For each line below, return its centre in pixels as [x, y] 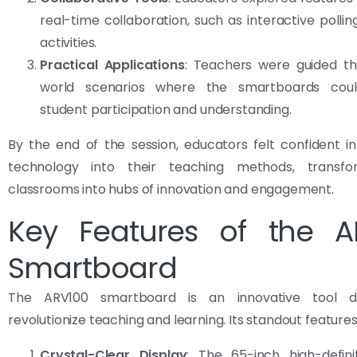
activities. [69, 42]
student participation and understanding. [166, 109]
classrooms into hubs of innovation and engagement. [171, 189]
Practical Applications [112, 65]
